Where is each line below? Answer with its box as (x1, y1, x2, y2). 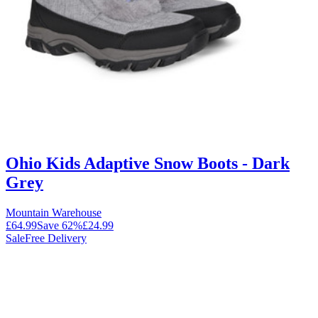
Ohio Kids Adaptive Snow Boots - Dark (6, 154, 290, 173)
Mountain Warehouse (6, 206, 102, 219)
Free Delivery (25, 231, 87, 244)
